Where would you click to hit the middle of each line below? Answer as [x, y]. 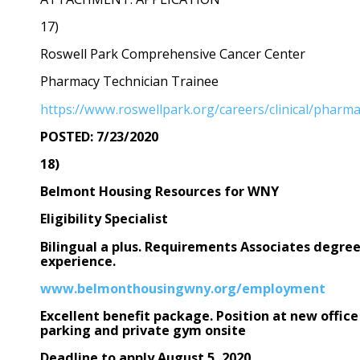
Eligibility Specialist [104, 219]
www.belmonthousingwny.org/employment [183, 288]
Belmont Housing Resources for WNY [160, 192]
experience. [78, 261]
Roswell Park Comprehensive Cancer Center [173, 54]
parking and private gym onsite [143, 331]
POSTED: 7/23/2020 [99, 136]
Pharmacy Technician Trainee [129, 82]
